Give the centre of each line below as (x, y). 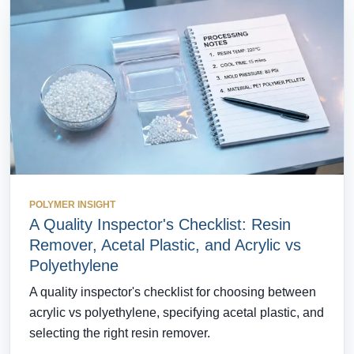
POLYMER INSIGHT (72, 205)
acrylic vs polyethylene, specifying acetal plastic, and (177, 313)
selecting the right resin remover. (120, 333)
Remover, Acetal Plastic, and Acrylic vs (165, 245)
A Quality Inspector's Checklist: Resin (160, 225)
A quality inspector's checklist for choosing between (173, 292)
